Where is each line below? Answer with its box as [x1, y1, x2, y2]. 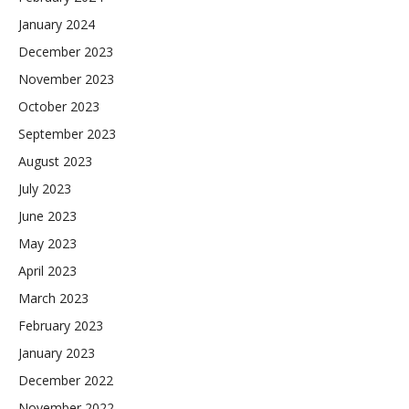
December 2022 [18, 372, 113, 390]
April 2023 [18, 262, 77, 280]
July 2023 [18, 180, 71, 198]
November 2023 [18, 70, 114, 89]
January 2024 [18, 16, 95, 34]
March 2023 [18, 289, 89, 308]
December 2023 [18, 43, 113, 61]
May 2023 [18, 235, 77, 253]
